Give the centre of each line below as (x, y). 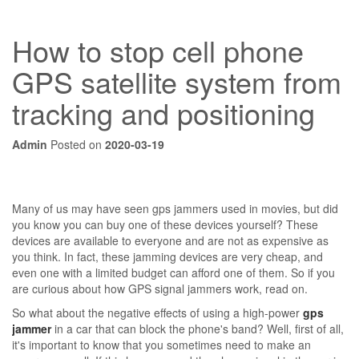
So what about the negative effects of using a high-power (157, 312)
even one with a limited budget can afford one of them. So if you (173, 272)
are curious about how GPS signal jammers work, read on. (160, 288)
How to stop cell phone (158, 50)
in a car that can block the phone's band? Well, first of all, (198, 328)
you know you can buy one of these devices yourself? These (165, 224)
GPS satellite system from (177, 81)
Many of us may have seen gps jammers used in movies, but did (175, 208)
